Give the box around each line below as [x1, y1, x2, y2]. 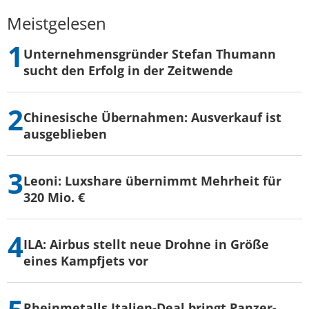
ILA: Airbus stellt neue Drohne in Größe [23, 235, 269, 252]
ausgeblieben [23, 125, 107, 142]
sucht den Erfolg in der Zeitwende [23, 61, 233, 79]
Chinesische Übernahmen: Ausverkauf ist [23, 108, 281, 126]
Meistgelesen [7, 11, 106, 34]
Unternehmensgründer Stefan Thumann [23, 45, 276, 62]
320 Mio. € [23, 188, 85, 206]
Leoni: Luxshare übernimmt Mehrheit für [23, 172, 281, 189]
